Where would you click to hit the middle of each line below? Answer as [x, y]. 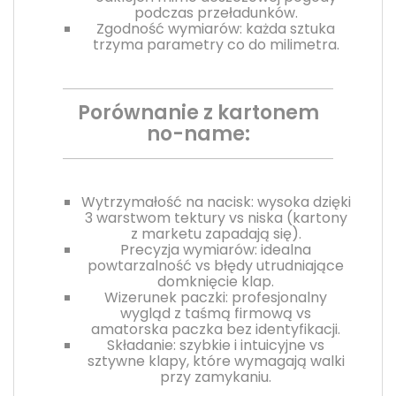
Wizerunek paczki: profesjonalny [216, 297]
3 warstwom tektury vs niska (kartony [216, 217]
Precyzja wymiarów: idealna [216, 249]
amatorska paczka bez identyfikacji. [216, 329]
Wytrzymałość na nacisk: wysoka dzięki [216, 202]
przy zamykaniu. [216, 377]
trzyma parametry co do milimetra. [216, 44]
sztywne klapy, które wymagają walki [216, 361]
